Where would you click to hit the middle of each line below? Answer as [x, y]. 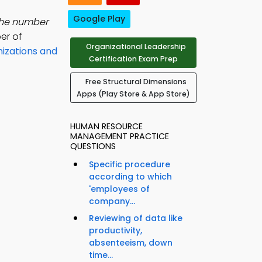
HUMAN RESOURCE [106, 127]
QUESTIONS [93, 146]
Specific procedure [130, 165]
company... [112, 201]
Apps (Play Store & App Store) [133, 94]
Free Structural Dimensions [136, 82]
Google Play [99, 19]
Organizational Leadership [136, 47]
